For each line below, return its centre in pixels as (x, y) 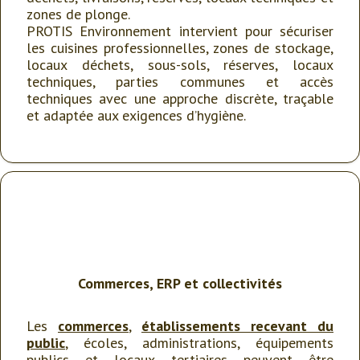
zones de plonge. (78, 14)
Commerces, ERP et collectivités (180, 283)
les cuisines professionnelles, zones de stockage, (180, 48)
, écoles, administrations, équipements (199, 343)
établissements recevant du (237, 326)
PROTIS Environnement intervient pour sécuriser (180, 31)
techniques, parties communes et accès (180, 82)
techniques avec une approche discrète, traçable (180, 98)
